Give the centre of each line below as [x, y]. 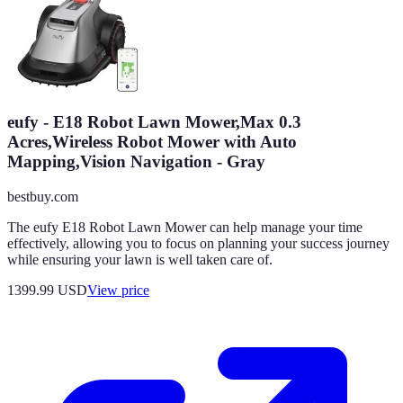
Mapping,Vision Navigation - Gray [136, 161]
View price [118, 290]
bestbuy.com [43, 196]
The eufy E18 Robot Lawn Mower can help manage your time [185, 227]
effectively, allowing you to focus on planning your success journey [198, 243]
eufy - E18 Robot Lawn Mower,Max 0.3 [154, 121]
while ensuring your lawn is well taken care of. [140, 259]
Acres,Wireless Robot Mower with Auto [152, 141]
